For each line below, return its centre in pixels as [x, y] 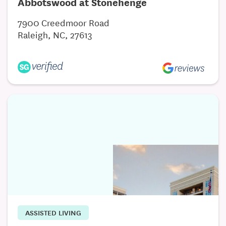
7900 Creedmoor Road [64, 22]
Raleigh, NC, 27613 [55, 34]
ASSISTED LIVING [53, 213]
